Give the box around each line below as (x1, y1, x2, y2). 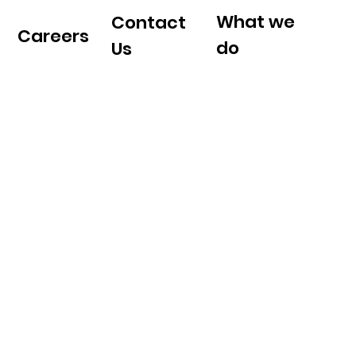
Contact (111, 10, 187, 36)
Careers (17, 23, 89, 48)
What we (215, 9, 295, 34)
